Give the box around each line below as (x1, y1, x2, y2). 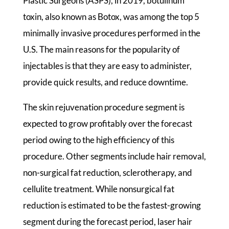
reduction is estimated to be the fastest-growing (22, 200, 201, 211)
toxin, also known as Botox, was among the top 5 (22, 11, 199, 22)
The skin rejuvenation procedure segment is (22, 102, 185, 113)
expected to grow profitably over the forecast (22, 118, 192, 129)
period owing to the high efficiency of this (22, 134, 174, 146)
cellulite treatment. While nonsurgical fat (22, 184, 174, 195)
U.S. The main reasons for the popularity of (22, 44, 180, 55)
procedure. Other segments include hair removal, (22, 151, 206, 162)
